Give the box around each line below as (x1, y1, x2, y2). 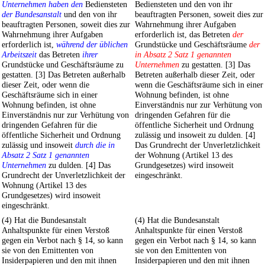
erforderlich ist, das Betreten (135, 30, 232, 40)
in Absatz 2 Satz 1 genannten (135, 50, 231, 60)
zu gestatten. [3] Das (179, 60, 250, 70)
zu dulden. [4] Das (46, 160, 111, 170)
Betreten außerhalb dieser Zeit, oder (135, 70, 255, 80)
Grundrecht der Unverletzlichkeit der (2, 170, 125, 180)
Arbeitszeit (2, 50, 37, 60)
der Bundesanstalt (2, 9, 62, 20)
